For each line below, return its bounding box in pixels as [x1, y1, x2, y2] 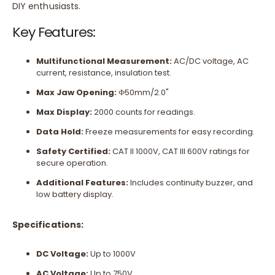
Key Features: [12, 22, 95, 42]
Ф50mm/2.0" [116, 87, 169, 99]
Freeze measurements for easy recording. [83, 126, 255, 138]
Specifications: [12, 218, 84, 231]
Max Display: [36, 106, 92, 118]
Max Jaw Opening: [36, 87, 117, 99]
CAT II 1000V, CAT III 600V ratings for [110, 145, 250, 158]
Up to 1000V [88, 248, 136, 260]
